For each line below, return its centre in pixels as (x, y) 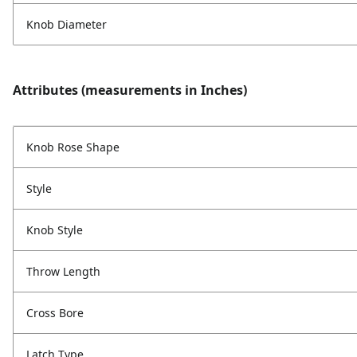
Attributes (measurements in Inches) (130, 90)
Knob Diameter (67, 25)
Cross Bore (55, 313)
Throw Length (63, 272)
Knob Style (55, 230)
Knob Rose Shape (73, 147)
